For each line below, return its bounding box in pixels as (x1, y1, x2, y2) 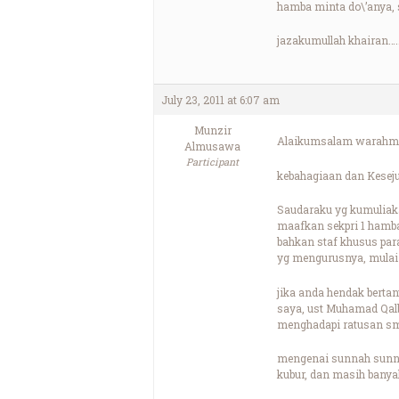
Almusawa (184, 139, 240, 154)
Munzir (193, 123, 232, 138)
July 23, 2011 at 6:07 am (161, 93, 280, 108)
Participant (186, 155, 239, 169)
